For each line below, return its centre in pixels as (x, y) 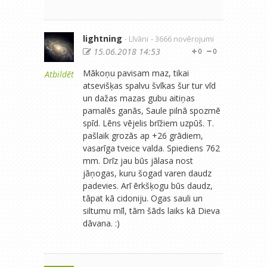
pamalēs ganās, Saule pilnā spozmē (152, 110)
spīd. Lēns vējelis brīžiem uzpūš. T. (148, 123)
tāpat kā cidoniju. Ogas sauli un (143, 198)
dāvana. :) (101, 223)
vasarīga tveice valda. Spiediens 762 (151, 148)
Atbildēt (59, 74)
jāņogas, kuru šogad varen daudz (147, 173)
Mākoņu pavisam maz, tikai (136, 73)
